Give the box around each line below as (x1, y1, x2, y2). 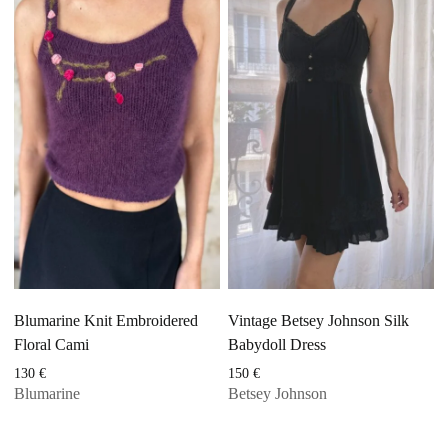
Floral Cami (14, 335, 90, 353)
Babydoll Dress (228, 335, 326, 353)
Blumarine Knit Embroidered (14, 311, 199, 329)
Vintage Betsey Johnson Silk (228, 311, 409, 329)
